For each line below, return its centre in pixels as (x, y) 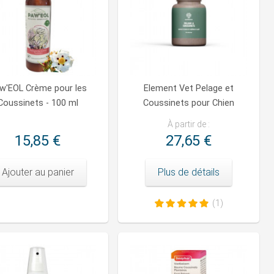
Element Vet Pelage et (189, 89)
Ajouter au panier (38, 172)
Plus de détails (189, 172)
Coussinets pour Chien (189, 103)
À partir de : (189, 124)
